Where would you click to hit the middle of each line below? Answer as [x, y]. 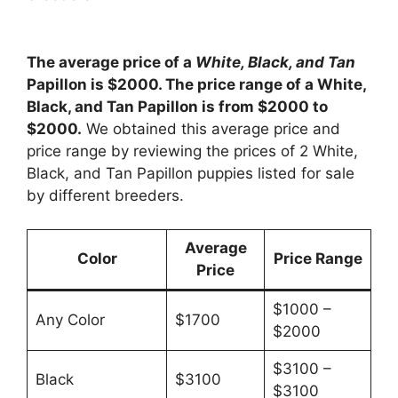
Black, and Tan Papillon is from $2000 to [177, 106]
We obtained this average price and [211, 128]
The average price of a [111, 62]
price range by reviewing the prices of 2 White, [192, 151]
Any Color [70, 320]
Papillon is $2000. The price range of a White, [196, 84]
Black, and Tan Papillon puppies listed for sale [191, 173]
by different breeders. [105, 195]
